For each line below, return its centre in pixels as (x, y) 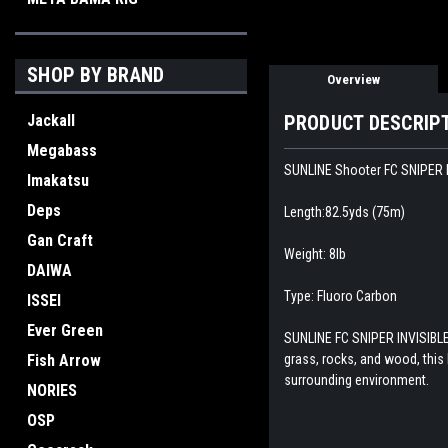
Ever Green (65, 330)
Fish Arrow (64, 360)
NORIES (52, 390)
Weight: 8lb (314, 254)
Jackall (51, 120)
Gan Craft (60, 240)
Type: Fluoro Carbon (340, 296)
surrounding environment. (356, 380)
